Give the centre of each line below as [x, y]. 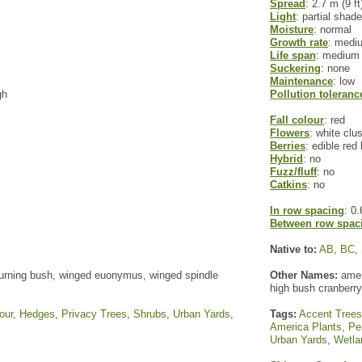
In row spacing [307, 210]
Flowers [290, 133]
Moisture [292, 29]
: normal [333, 29]
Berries [288, 146]
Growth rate [299, 42]
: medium [338, 55]
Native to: [293, 249]
